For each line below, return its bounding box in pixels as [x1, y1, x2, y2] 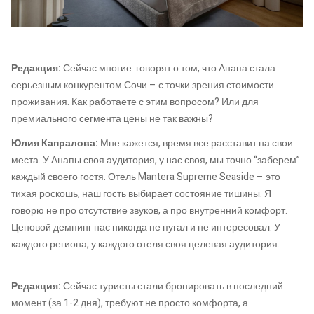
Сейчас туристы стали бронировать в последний [61, 278, 283, 294]
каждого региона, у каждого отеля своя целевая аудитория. [11, 237, 280, 252]
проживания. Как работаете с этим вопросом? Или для [11, 94, 259, 109]
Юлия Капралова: [11, 136, 100, 151]
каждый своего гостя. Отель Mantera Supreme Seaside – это [11, 170, 280, 185]
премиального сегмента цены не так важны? [11, 111, 213, 126]
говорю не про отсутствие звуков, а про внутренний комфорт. [11, 203, 287, 219]
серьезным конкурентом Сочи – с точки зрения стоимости [11, 77, 274, 93]
